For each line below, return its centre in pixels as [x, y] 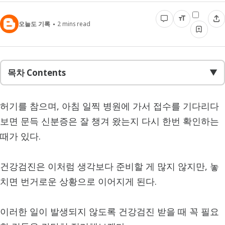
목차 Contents [37, 73]
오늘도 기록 [34, 24]
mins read [75, 24]
